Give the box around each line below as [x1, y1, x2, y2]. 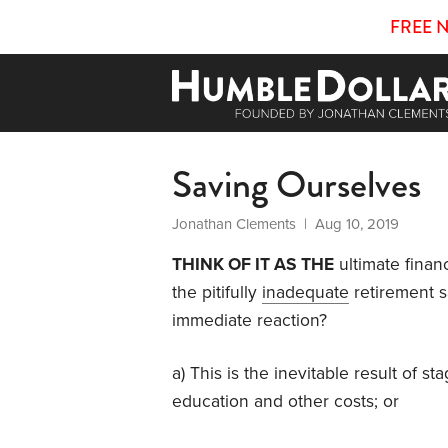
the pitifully [172, 281, 262, 303]
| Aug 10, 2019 [296, 214, 399, 233]
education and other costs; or [172, 390, 399, 412]
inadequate [262, 281, 349, 303]
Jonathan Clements [172, 214, 296, 233]
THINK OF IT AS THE [172, 253, 334, 275]
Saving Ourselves [172, 156, 421, 212]
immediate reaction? [172, 309, 327, 331]
